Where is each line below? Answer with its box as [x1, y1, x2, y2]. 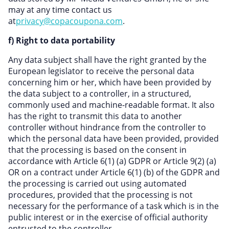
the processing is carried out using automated [8, 178, 187, 189]
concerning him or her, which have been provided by [8, 77, 211, 88]
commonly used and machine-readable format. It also [8, 99, 215, 110]
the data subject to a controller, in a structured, [8, 88, 191, 99]
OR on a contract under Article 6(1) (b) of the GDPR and [8, 167, 220, 178]
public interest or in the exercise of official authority [8, 212, 208, 223]
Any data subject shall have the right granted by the [8, 54, 207, 65]
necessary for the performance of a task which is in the [8, 200, 219, 212]
